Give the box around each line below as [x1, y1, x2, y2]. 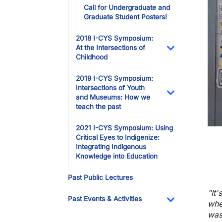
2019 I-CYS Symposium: [76, 74, 153, 82]
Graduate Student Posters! [84, 13, 167, 21]
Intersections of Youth [76, 84, 145, 92]
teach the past [76, 103, 121, 111]
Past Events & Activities [68, 195, 142, 203]
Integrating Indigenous [76, 143, 146, 151]
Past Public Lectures [68, 173, 133, 181]
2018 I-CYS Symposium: [76, 34, 153, 42]
